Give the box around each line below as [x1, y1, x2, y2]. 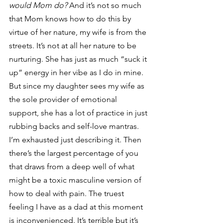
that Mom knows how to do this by [9, 14, 133, 23]
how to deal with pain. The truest [9, 189, 126, 198]
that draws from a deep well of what [9, 162, 136, 171]
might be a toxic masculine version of [9, 175, 143, 185]
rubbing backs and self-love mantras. [9, 121, 141, 131]
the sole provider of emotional [9, 95, 119, 104]
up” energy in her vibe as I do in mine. [9, 68, 145, 77]
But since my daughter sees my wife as [9, 81, 146, 91]
